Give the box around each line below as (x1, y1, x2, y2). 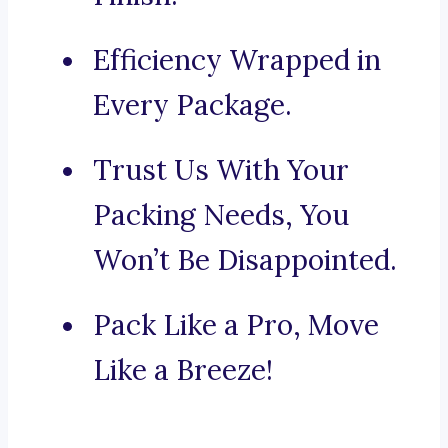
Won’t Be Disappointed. (93, 242, 397, 279)
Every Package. (93, 87, 292, 124)
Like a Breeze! (93, 352, 273, 389)
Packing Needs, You (93, 197, 349, 234)
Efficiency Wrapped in (93, 42, 381, 79)
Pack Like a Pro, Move (93, 307, 379, 344)
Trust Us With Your (93, 152, 349, 189)
